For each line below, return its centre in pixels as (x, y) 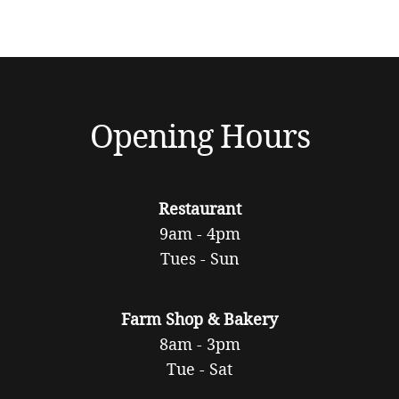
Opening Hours (199, 135)
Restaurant (199, 208)
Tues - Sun (199, 258)
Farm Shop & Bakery (199, 318)
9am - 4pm (199, 233)
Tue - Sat (199, 368)
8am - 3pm (199, 343)
